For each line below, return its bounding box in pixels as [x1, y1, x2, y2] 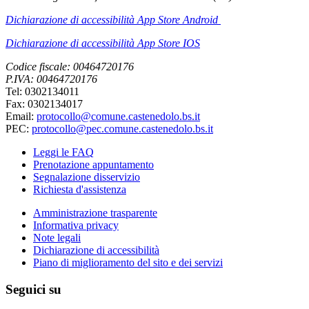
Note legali [33, 232, 81, 244]
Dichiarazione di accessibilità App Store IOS [6, 37, 200, 50]
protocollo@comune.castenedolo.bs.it [37, 110, 200, 123]
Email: [6, 110, 37, 123]
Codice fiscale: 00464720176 [6, 61, 134, 73]
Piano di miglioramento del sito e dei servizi [33, 257, 223, 269]
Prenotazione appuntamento [33, 159, 154, 171]
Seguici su [6, 282, 61, 297]
